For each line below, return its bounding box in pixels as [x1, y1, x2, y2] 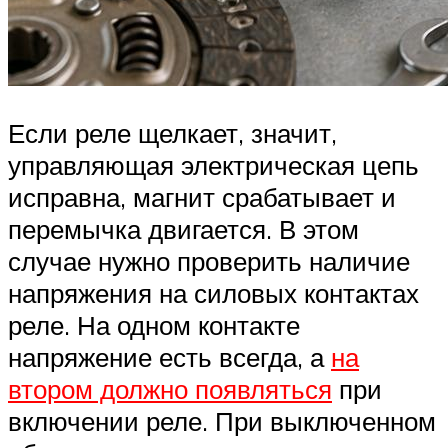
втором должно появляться [8, 373, 332, 406]
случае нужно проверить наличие [8, 245, 410, 278]
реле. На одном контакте [8, 309, 300, 342]
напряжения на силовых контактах [8, 277, 419, 310]
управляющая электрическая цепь [8, 149, 419, 182]
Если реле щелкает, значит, [8, 117, 337, 150]
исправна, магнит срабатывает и [8, 181, 396, 214]
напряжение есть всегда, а [8, 341, 331, 374]
